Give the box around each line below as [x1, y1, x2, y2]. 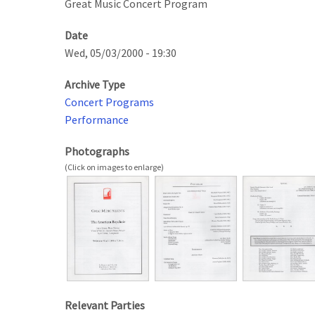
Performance [65, 112, 129, 127]
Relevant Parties [65, 298, 145, 313]
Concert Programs [65, 95, 154, 110]
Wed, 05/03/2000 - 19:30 [65, 46, 176, 60]
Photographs [65, 144, 129, 159]
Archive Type [65, 77, 125, 92]
